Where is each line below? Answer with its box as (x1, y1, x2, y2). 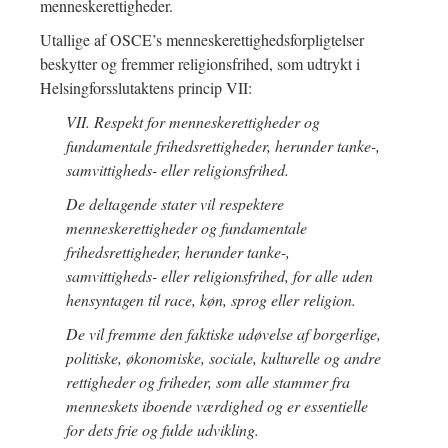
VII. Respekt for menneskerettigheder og (65, 111, 320, 133)
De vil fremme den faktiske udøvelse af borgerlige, (65, 323, 381, 345)
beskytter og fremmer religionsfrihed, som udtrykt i (40, 53, 360, 75)
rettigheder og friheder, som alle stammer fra (65, 371, 350, 393)
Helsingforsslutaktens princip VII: (40, 77, 252, 99)
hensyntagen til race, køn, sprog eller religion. (65, 289, 356, 311)
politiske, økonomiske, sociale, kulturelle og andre (65, 347, 381, 369)
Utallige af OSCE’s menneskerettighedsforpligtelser (40, 29, 364, 51)
